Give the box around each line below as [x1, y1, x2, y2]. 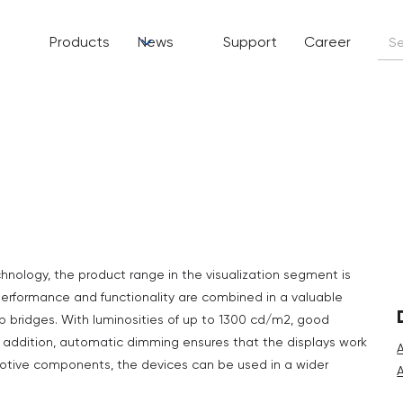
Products [49, 33, 110, 50]
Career [304, 33, 351, 50]
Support [223, 33, 277, 50]
